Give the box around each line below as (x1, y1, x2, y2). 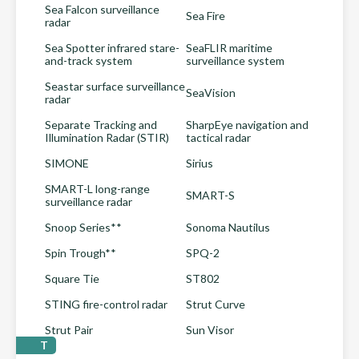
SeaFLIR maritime (186, 41, 272, 54)
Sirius (186, 156, 213, 170)
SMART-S (186, 188, 235, 202)
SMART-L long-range (45, 182, 150, 196)
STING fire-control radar (45, 297, 167, 311)
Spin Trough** (45, 246, 116, 260)
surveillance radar (45, 195, 132, 208)
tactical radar (186, 131, 251, 144)
